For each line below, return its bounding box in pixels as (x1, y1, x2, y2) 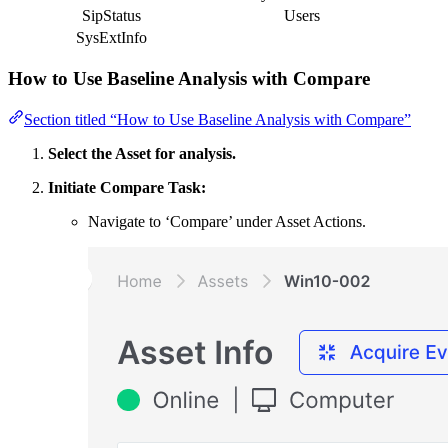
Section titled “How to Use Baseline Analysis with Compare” (24, 111, 411, 129)
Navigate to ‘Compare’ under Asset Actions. (88, 213, 366, 231)
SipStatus (82, 6, 141, 24)
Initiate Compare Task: (48, 179, 206, 197)
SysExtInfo (76, 28, 147, 46)
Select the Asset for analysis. (48, 145, 236, 163)
